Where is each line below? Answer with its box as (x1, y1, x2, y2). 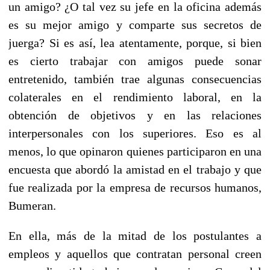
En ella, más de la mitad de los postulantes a (8, 228, 262, 242)
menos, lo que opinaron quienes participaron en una (8, 144, 262, 158)
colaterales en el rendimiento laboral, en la (8, 90, 262, 104)
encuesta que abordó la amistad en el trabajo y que (8, 162, 262, 176)
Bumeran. (8, 198, 56, 212)
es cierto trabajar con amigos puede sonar (8, 54, 262, 67)
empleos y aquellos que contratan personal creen (8, 246, 262, 260)
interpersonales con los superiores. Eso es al (8, 126, 262, 140)
